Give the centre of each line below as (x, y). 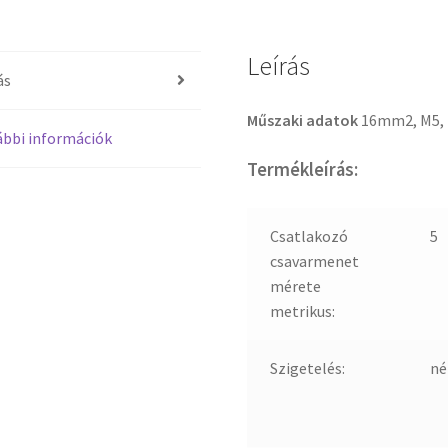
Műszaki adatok (304, 119)
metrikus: (302, 310)
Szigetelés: (307, 367)
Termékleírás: (303, 170)
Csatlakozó (308, 235)
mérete (295, 285)
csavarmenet (314, 260)
